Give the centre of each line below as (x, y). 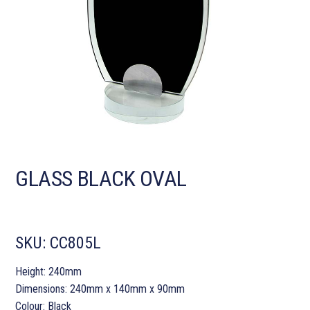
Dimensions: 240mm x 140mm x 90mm (100, 289)
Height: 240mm (49, 272)
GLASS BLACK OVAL (101, 179)
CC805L (76, 243)
